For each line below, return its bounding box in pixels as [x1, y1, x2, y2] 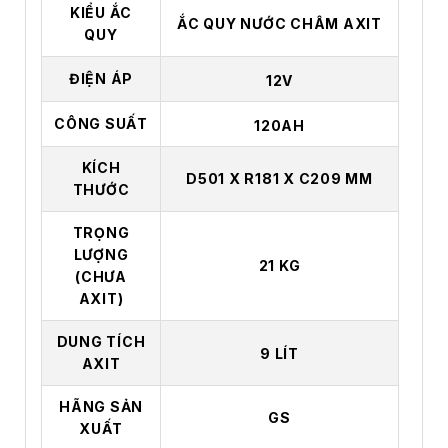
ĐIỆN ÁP [68, 70, 134, 88]
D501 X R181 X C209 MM [186, 170, 373, 188]
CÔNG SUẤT [54, 115, 148, 133]
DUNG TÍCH [56, 333, 146, 351]
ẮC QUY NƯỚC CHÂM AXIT [177, 15, 382, 33]
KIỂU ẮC [69, 4, 133, 22]
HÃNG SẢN [59, 398, 143, 416]
